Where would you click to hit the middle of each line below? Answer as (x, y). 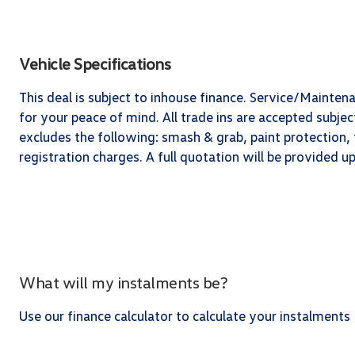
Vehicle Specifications (95, 63)
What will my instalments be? (123, 282)
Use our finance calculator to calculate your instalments (185, 315)
